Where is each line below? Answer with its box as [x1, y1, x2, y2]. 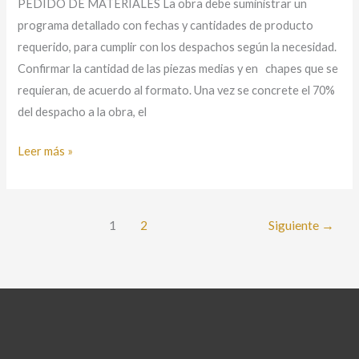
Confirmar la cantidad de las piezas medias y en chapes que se [18, 62, 339, 76]
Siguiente [268, 218, 321, 232]
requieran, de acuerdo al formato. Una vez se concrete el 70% [18, 83, 336, 98]
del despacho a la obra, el [18, 105, 147, 119]
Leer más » [18, 144, 74, 159]
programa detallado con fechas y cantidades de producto [18, 18, 314, 33]
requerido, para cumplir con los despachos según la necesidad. [18, 40, 337, 54]
